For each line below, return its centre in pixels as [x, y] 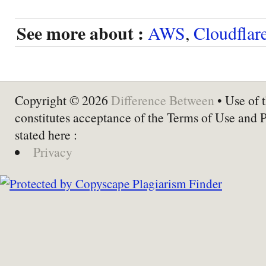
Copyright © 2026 [63, 100]
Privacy [53, 151]
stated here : [46, 134]
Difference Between [163, 100]
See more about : [80, 33]
